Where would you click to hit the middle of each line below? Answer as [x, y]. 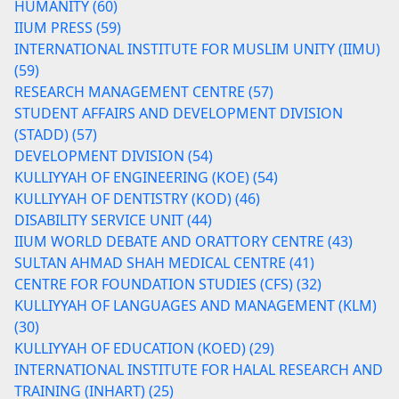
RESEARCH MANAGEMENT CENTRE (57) [144, 92]
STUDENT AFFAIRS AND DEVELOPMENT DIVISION [179, 113]
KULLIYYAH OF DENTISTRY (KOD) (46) [137, 199]
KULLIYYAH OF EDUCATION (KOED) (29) [144, 348]
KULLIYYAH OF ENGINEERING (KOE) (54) [146, 177]
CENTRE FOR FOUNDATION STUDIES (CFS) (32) [168, 284]
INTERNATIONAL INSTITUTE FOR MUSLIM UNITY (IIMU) [197, 49]
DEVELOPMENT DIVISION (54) [114, 156]
